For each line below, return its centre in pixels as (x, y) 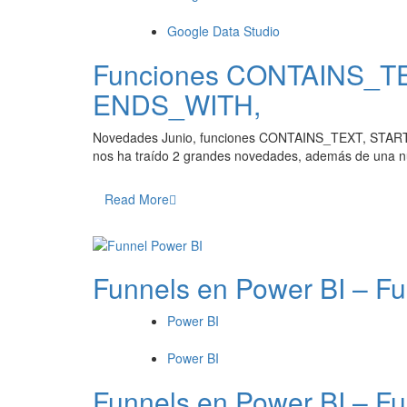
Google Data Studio (223, 31)
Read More (137, 199)
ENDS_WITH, (177, 104)
